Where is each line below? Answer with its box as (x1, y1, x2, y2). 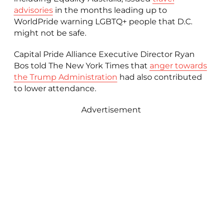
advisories (13, 5, 53, 15)
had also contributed (117, 72, 202, 82)
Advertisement (81, 105, 141, 114)
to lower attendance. (13, 83, 96, 93)
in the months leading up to (53, 5, 167, 15)
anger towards (149, 60, 207, 70)
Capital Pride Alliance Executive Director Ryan (13, 49, 195, 59)
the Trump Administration (13, 72, 117, 82)
